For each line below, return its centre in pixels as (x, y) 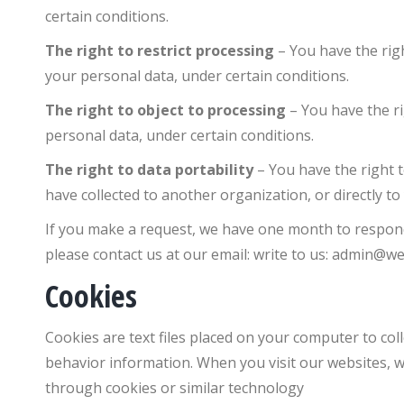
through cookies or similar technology (174, 388)
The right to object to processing (165, 110)
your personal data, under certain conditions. (197, 76)
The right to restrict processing (160, 50)
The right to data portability (149, 170)
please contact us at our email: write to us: (188, 254)
